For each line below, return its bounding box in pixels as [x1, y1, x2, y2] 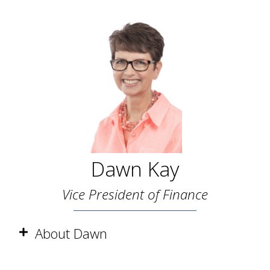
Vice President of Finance [62, 185, 208, 204]
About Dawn [35, 224, 107, 243]
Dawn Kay [91, 155, 179, 183]
